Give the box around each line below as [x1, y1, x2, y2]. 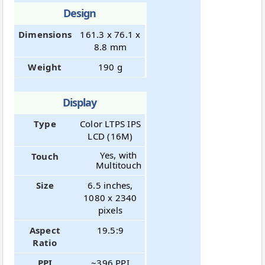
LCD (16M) [88, 130, 133, 142]
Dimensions [18, 28, 72, 40]
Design [63, 5, 96, 20]
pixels [98, 203, 123, 216]
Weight [28, 60, 62, 73]
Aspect [29, 224, 61, 236]
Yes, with [100, 148, 137, 161]
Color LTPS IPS [79, 117, 141, 130]
